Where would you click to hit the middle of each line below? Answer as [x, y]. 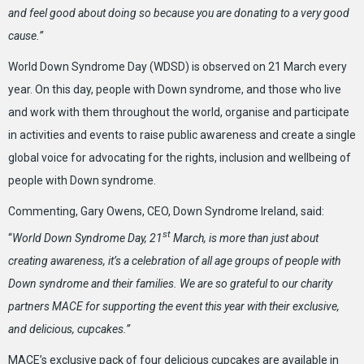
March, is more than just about [245, 238]
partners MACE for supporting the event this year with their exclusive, [174, 306]
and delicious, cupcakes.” [69, 329]
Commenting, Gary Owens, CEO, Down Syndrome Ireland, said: [166, 211]
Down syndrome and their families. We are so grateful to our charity [170, 283]
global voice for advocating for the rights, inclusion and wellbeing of [180, 157]
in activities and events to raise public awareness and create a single [182, 134]
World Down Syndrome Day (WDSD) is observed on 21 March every [178, 66]
